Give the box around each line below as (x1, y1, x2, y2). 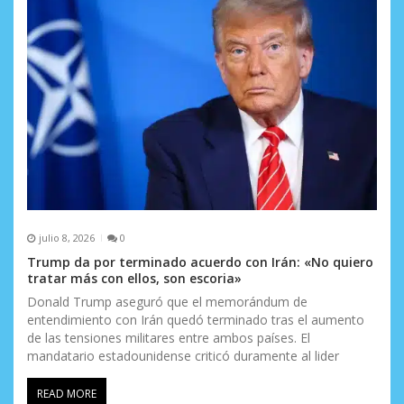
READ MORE (37, 385, 96, 401)
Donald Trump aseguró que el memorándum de (27, 292, 308, 310)
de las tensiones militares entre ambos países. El (27, 328, 310, 346)
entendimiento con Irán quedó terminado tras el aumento (27, 310, 364, 328)
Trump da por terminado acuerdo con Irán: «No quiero (27, 252, 373, 271)
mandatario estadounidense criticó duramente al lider (27, 346, 339, 364)
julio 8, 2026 (38, 231, 95, 245)
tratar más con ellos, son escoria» (27, 269, 242, 287)
